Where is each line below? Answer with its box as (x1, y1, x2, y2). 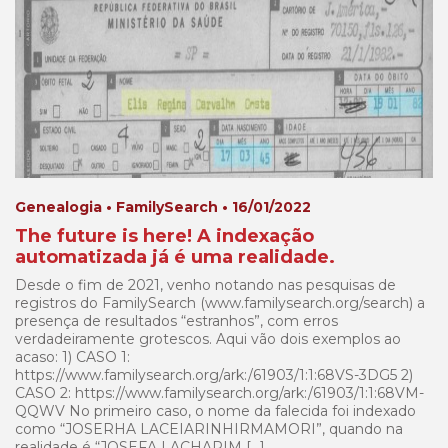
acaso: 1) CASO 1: (15, 347, 130, 366)
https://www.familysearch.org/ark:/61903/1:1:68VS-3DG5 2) (15, 365, 413, 384)
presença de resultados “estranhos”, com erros (15, 311, 338, 330)
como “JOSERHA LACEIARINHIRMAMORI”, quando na (15, 419, 403, 438)
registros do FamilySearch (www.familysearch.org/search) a (15, 293, 425, 312)
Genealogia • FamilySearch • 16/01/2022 (15, 197, 311, 216)
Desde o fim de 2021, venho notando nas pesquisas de (15, 275, 396, 294)
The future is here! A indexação (15, 224, 314, 247)
